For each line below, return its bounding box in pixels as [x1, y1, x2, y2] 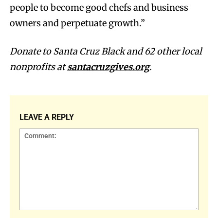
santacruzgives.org [67, 61, 149, 73]
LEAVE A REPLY [19, 112, 74, 122]
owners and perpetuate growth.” [10, 17, 147, 29]
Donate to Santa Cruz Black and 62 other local [10, 45, 202, 57]
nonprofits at [10, 61, 67, 73]
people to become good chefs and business [10, 1, 188, 13]
